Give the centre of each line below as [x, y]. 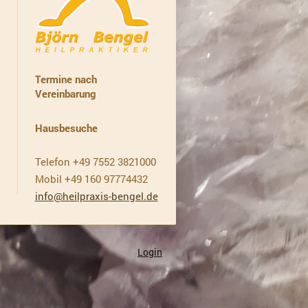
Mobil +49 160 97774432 [91, 178]
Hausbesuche [66, 128]
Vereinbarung [65, 94]
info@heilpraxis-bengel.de [96, 196]
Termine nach [66, 79]
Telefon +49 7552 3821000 [95, 162]
